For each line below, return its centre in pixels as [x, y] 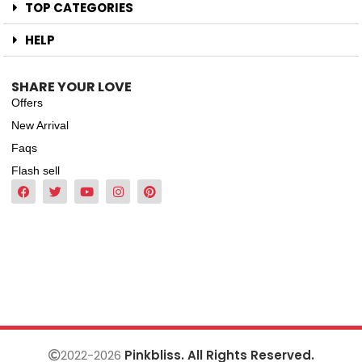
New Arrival [40, 126]
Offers [27, 103]
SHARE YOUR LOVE [72, 87]
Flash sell [36, 171]
